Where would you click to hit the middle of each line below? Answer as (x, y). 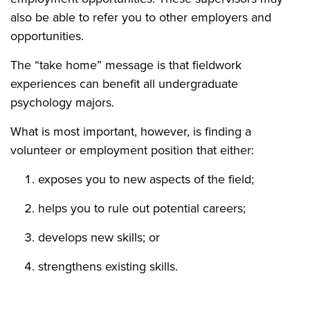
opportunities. (47, 36)
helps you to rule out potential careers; (142, 208)
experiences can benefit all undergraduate (124, 84)
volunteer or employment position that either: (132, 150)
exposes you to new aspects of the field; (146, 179)
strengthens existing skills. (110, 266)
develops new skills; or (99, 237)
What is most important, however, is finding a (131, 131)
